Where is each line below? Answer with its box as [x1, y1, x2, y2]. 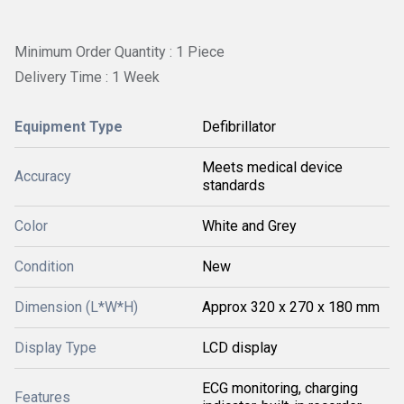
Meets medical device [202, 159, 343, 177]
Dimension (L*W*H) [14, 298, 138, 317]
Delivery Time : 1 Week [14, 68, 160, 86]
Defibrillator [202, 118, 276, 136]
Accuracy [14, 168, 71, 186]
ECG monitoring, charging [202, 380, 358, 398]
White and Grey [202, 217, 297, 235]
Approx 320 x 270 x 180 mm [202, 298, 380, 317]
